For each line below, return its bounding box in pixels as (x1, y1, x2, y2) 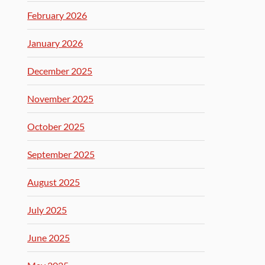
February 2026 (27, 9, 88, 21)
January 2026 (27, 37, 83, 49)
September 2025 (27, 148, 95, 160)
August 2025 (27, 176, 80, 188)
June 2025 (27, 232, 70, 243)
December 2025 (27, 65, 93, 76)
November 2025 (27, 93, 94, 104)
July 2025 (27, 204, 67, 215)
